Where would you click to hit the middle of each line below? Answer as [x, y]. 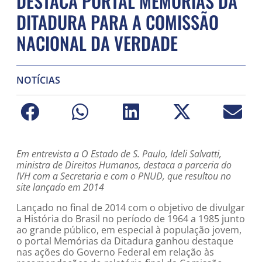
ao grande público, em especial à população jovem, [129, 230]
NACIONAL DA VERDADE [97, 43]
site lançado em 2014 [60, 187]
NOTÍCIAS [38, 80]
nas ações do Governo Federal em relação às [115, 252]
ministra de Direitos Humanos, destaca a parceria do [124, 165]
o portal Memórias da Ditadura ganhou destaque [125, 241]
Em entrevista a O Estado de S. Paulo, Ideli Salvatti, [119, 154]
